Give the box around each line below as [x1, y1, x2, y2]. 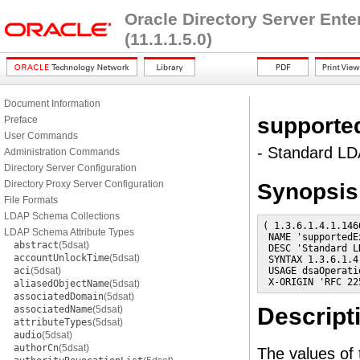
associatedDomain [14, 291, 104, 302]
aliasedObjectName [14, 278, 109, 289]
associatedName [14, 304, 92, 315]
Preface [4, 114, 38, 125]
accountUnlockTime [14, 252, 109, 264]
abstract [14, 239, 59, 251]
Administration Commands [4, 146, 120, 157]
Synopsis [257, 178, 358, 204]
